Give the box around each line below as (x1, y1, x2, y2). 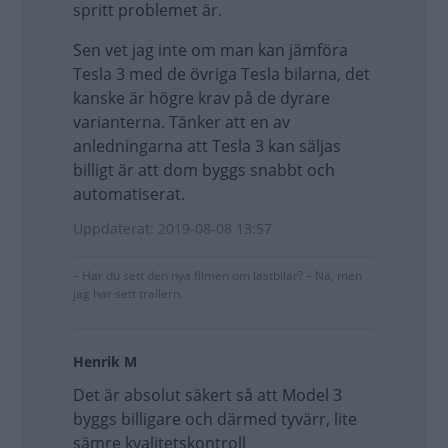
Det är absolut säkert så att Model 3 (73, 384, 342, 406)
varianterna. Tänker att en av (73, 111, 290, 133)
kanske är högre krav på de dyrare (73, 87, 330, 109)
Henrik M (73, 352, 137, 371)
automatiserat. (73, 183, 185, 205)
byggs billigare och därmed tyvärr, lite (73, 408, 357, 430)
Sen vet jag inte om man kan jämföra (73, 39, 348, 61)
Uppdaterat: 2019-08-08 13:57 (73, 219, 272, 238)
